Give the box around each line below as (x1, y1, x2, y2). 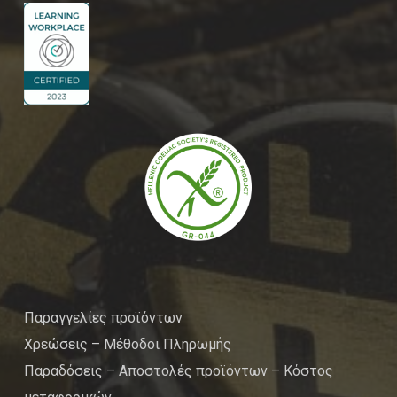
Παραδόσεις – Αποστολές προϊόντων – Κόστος (23, 362, 333, 380)
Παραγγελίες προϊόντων (23, 309, 183, 327)
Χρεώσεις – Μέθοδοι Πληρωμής (23, 336, 231, 354)
